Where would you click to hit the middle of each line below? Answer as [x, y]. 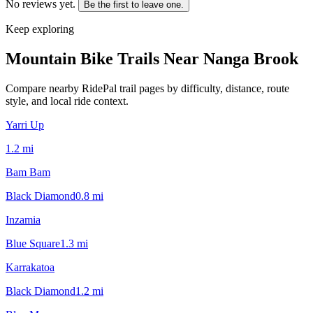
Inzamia [23, 219]
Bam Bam [28, 172]
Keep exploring [40, 29]
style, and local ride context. [67, 101]
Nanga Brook [251, 58]
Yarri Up [25, 124]
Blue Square [33, 243]
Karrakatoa [30, 267]
